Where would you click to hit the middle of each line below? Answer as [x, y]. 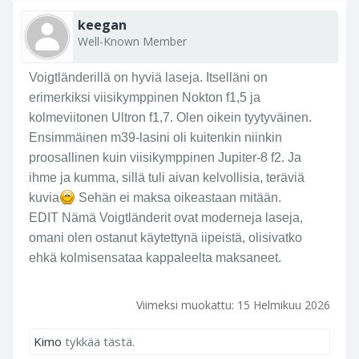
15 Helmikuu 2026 [284, 305]
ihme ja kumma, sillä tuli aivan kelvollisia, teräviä [167, 178]
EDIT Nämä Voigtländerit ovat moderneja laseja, [166, 218]
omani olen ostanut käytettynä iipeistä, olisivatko [165, 238]
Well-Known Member [132, 42]
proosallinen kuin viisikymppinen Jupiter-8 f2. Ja [165, 158]
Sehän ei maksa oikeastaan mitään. [178, 198]
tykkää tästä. [98, 342]
